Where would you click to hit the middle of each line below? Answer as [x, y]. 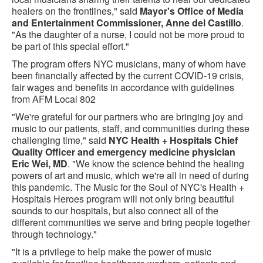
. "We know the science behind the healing [156, 163]
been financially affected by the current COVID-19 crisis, [128, 75]
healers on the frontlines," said [76, 11]
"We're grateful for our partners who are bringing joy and [127, 116]
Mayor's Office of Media [192, 11]
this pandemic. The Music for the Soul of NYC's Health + [128, 187]
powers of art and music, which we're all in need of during [130, 175]
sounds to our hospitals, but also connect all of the [115, 210]
